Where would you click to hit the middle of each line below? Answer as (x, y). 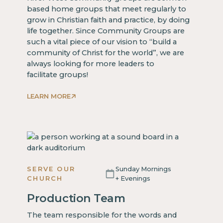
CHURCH (45, 178)
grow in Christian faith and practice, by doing (109, 20)
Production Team (76, 198)
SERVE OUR (51, 168)
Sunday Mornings (144, 168)
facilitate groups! (58, 74)
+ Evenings (133, 178)
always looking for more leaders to (91, 63)
